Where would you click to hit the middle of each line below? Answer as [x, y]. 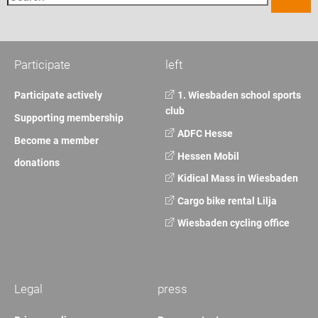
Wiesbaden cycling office [232, 223]
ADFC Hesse [204, 133]
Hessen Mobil [207, 156]
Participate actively [58, 95]
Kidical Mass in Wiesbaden [236, 179]
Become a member [56, 140]
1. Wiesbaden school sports [238, 95]
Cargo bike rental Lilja [226, 201]
